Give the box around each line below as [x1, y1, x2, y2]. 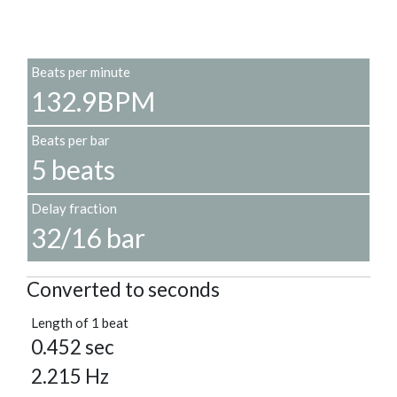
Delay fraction [31, 200, 117, 217]
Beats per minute [31, 64, 130, 81]
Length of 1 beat [31, 315, 128, 331]
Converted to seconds [27, 277, 220, 302]
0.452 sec [31, 335, 114, 360]
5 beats [31, 153, 115, 186]
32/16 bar [31, 222, 145, 254]
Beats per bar [31, 132, 110, 149]
